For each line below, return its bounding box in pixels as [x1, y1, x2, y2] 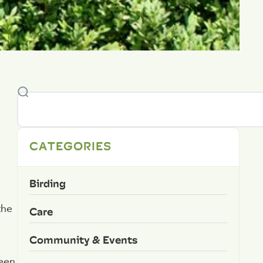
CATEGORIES [29, 136, 112, 155]
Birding [29, 174, 66, 192]
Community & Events [29, 231, 137, 248]
